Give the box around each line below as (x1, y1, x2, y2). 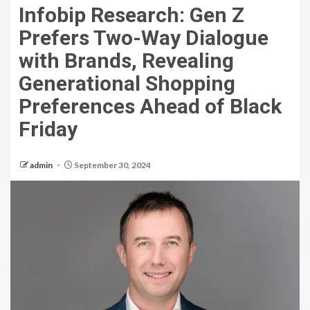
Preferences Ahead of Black (19, 94, 282, 119)
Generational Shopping (19, 71, 235, 96)
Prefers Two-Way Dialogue (19, 26, 268, 51)
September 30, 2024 (73, 160, 151, 171)
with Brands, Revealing (19, 48, 234, 73)
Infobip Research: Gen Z (19, 3, 244, 28)
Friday (19, 117, 77, 142)
